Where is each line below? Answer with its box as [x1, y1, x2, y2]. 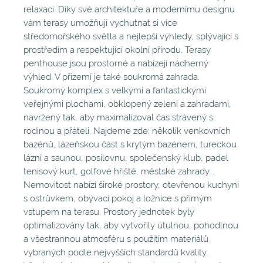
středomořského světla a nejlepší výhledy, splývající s [23, 31, 238, 42]
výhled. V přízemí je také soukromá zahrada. [23, 72, 200, 83]
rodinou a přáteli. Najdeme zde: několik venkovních [23, 126, 231, 137]
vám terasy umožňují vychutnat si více [23, 18, 177, 29]
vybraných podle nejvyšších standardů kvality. [23, 247, 208, 258]
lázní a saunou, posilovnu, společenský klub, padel [23, 153, 228, 164]
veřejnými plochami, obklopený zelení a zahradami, [23, 99, 231, 110]
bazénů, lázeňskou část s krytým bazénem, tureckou [23, 139, 237, 150]
